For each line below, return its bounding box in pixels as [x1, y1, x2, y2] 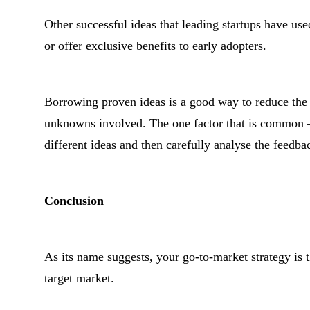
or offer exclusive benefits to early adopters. [44, 39, 266, 53]
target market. [44, 271, 114, 285]
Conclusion [44, 194, 104, 208]
